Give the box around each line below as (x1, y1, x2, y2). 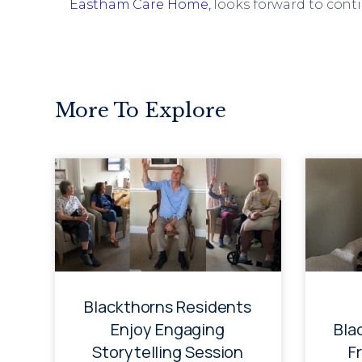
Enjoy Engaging (111, 318, 225, 341)
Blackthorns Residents (84, 296, 252, 318)
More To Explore (55, 99, 226, 123)
